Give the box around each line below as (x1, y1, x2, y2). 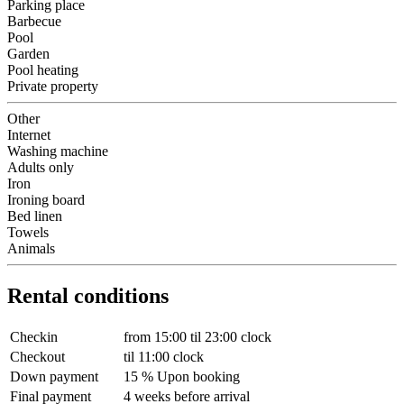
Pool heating (7, 62, 78, 78)
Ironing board (7, 192, 85, 208)
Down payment (10, 368, 98, 384)
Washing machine (7, 143, 108, 160)
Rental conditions (7, 284, 169, 308)
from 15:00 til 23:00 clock (124, 328, 271, 344)
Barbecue (7, 14, 61, 30)
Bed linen (7, 208, 62, 225)
